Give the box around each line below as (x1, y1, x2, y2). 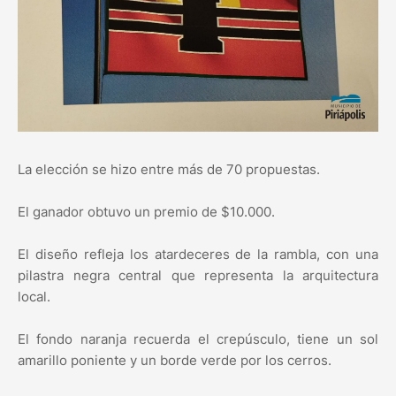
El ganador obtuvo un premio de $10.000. (18, 203, 275, 221)
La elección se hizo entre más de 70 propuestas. (18, 161, 320, 179)
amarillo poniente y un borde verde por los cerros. (18, 352, 331, 369)
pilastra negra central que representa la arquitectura (18, 267, 378, 285)
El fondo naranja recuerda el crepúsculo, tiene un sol (18, 331, 378, 348)
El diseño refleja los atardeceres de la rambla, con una (18, 246, 378, 263)
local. (18, 288, 50, 306)
